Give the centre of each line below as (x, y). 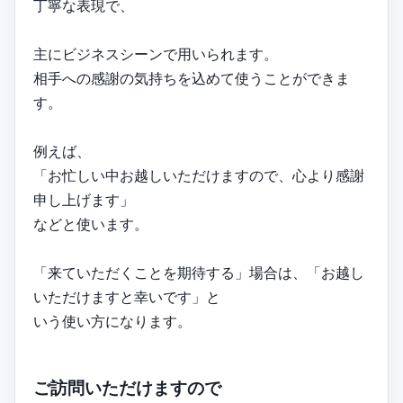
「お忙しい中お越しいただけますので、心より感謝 (199, 175)
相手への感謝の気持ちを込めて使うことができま (192, 78)
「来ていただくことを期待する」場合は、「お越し (199, 272)
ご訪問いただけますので (127, 389)
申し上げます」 (84, 199)
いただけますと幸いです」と (127, 296)
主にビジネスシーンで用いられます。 (156, 54)
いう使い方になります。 (112, 321)
